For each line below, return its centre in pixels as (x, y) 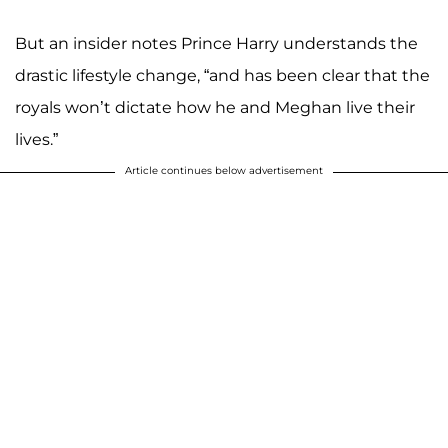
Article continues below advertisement (224, 171)
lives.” (36, 140)
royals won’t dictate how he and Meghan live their (215, 108)
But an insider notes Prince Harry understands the (216, 44)
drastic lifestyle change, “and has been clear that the (222, 76)
